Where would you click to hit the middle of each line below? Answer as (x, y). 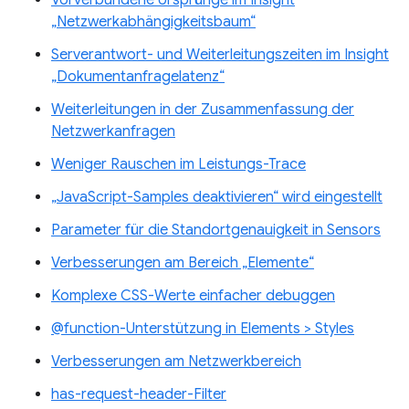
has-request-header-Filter (139, 395)
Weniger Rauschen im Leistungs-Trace (178, 165)
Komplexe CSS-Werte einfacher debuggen (193, 296)
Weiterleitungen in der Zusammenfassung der (203, 110)
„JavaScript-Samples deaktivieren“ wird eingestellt (217, 198)
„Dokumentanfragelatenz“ (138, 77)
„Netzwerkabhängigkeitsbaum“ (153, 22)
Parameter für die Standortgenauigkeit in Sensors (216, 231)
